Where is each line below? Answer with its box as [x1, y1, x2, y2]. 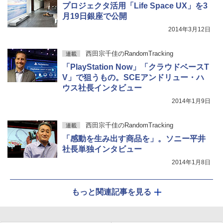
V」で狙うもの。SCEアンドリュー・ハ [62, 73, 204, 82]
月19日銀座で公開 [62, 12, 127, 21]
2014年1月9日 [172, 98, 211, 105]
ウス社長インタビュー [62, 84, 142, 93]
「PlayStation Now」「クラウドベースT [62, 63, 209, 72]
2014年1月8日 [172, 159, 211, 166]
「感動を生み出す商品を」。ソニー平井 [62, 134, 206, 143]
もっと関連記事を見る [72, 188, 151, 197]
